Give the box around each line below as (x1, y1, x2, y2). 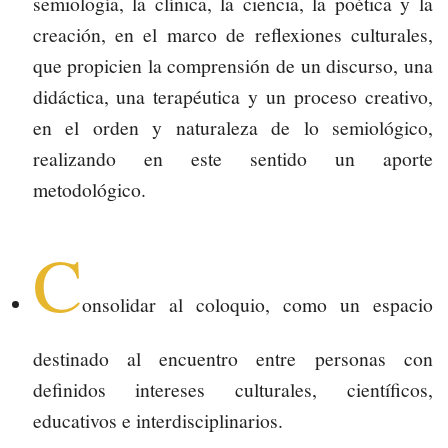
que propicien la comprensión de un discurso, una (32, 52, 433, 80)
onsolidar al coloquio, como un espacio (81, 291, 433, 319)
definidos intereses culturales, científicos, (32, 376, 433, 404)
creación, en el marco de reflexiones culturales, (32, 21, 433, 49)
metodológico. (32, 176, 146, 204)
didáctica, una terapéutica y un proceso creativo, (32, 83, 433, 111)
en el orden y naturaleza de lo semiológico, (32, 114, 433, 142)
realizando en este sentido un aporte (32, 145, 433, 173)
